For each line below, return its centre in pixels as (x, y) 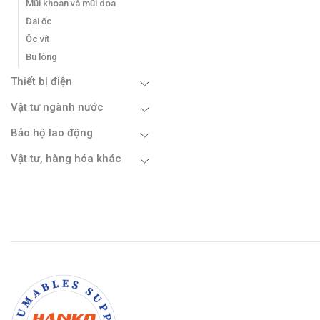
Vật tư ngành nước (57, 107)
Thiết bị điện (41, 81)
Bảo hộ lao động (52, 132)
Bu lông (41, 56)
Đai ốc (39, 21)
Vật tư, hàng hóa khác (66, 158)
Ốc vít (37, 39)
